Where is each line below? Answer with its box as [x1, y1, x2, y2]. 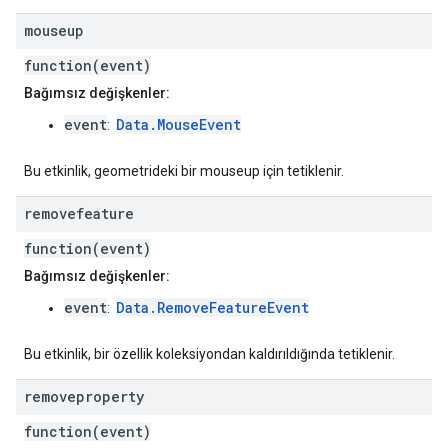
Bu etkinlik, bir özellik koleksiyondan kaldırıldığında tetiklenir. [24, 346, 395, 363]
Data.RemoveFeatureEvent [116, 298, 309, 318]
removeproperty [24, 387, 144, 407]
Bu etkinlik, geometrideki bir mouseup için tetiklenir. [24, 163, 344, 180]
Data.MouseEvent [116, 115, 241, 135]
